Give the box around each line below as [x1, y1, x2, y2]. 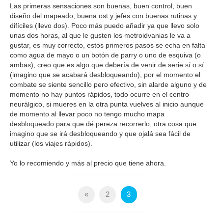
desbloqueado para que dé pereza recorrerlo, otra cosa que [9, 119, 196, 128]
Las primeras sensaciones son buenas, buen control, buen [9, 1, 192, 10]
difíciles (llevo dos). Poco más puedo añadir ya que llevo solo [9, 21, 199, 29]
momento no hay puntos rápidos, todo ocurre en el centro [9, 90, 189, 98]
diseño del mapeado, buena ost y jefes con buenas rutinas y [9, 11, 197, 20]
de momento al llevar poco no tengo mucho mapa [9, 110, 165, 118]
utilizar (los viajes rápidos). [9, 139, 92, 147]
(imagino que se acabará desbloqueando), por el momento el [9, 70, 200, 79]
